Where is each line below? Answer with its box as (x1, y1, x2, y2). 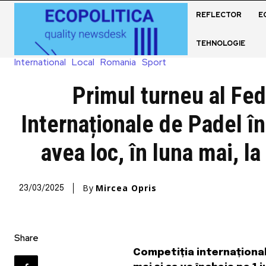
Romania (100, 56, 136, 68)
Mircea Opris (96, 182, 157, 194)
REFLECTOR (195, 10, 242, 20)
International (14, 56, 66, 68)
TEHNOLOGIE (195, 39, 245, 48)
